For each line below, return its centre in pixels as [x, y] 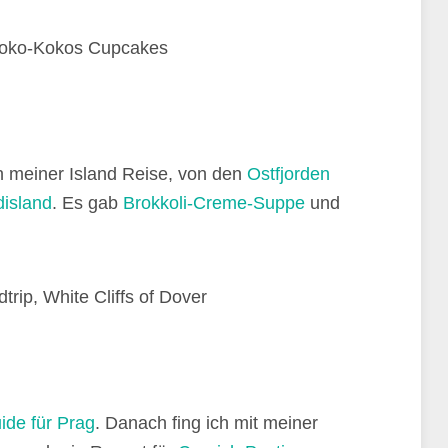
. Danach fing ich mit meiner [206, 423]
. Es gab [87, 203]
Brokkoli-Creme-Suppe [214, 203]
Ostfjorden [288, 174]
